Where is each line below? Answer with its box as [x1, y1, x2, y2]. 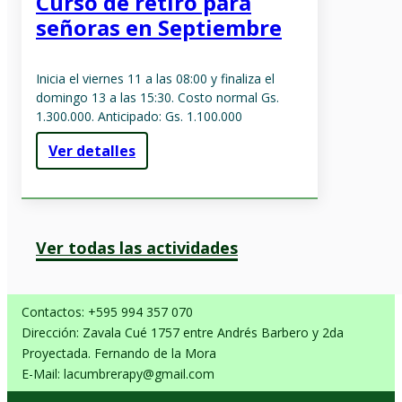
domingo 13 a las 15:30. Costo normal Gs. [36, 88, 279, 106]
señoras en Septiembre [36, 12, 282, 42]
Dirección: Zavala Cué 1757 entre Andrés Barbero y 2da [22, 323, 344, 341]
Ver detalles [48, 140, 135, 161]
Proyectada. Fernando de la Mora [22, 344, 216, 362]
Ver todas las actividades [36, 236, 238, 258]
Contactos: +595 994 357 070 [22, 302, 193, 320]
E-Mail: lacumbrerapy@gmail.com [22, 364, 214, 382]
